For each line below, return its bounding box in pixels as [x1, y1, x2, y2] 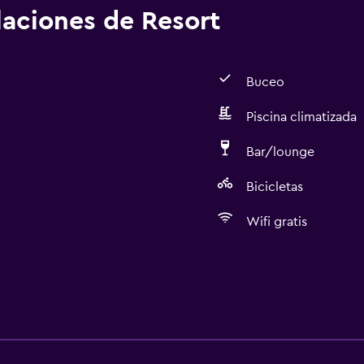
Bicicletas [245, 180, 303, 193]
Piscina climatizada [245, 110, 357, 123]
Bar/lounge [245, 145, 314, 158]
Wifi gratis [245, 215, 307, 228]
